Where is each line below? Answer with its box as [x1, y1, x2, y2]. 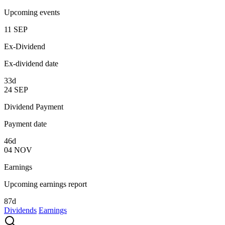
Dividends [4, 205, 37, 214]
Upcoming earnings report [4, 179, 87, 188]
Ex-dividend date [4, 59, 58, 68]
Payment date [4, 119, 47, 128]
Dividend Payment [4, 102, 63, 111]
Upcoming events [4, 8, 60, 17]
